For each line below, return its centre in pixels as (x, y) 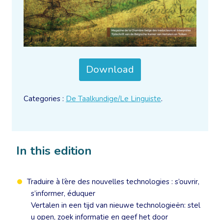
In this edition (54, 151)
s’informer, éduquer (63, 194)
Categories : (45, 99)
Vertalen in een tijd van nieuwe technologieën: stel (116, 206)
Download (110, 70)
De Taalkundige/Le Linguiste (113, 99)
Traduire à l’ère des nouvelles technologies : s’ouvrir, (113, 182)
